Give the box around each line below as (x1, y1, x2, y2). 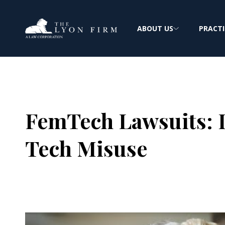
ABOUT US (137, 24, 173, 33)
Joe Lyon (67, 172, 100, 183)
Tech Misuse (25, 134, 147, 162)
